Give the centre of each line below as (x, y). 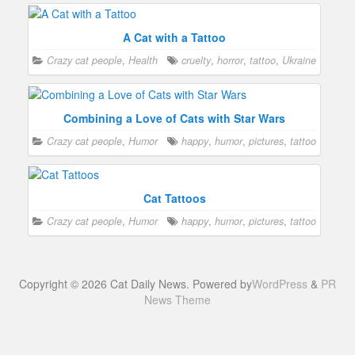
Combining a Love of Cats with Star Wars (174, 118)
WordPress (280, 283)
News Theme (177, 299)
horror (230, 61)
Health (143, 61)
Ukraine (299, 61)
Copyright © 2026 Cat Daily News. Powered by (136, 283)
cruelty (196, 61)
